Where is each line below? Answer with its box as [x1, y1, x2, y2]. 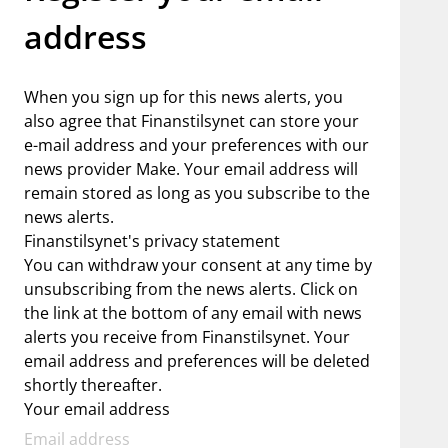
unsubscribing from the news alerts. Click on [24, 278, 358, 300]
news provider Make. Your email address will [24, 158, 358, 180]
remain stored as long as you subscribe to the [24, 182, 370, 204]
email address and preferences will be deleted [24, 350, 370, 372]
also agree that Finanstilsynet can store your [24, 110, 359, 132]
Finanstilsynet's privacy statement [24, 230, 280, 252]
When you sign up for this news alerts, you [24, 86, 343, 108]
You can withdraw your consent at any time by [24, 254, 372, 276]
